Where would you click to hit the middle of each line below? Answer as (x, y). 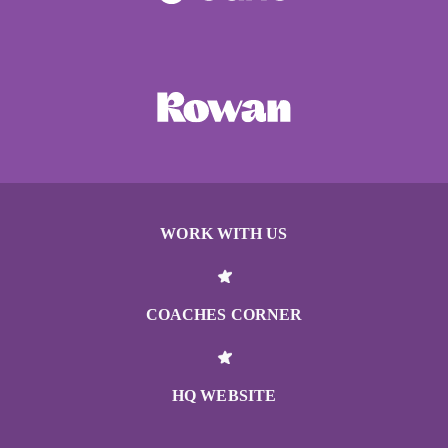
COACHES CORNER (224, 315)
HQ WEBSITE (224, 396)
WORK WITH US (224, 234)
